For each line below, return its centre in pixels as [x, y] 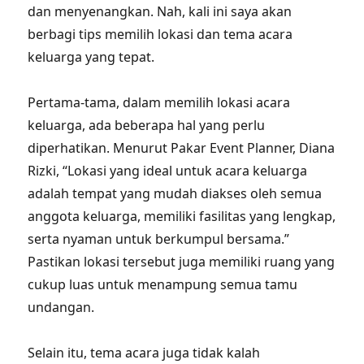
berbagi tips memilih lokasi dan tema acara [160, 34]
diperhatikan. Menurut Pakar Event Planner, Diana [182, 148]
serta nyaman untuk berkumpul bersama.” [159, 239]
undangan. [61, 307]
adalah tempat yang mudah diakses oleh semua [175, 193]
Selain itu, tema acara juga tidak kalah [144, 353]
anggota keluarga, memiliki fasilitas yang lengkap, [182, 216]
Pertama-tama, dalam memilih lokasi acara [159, 102]
